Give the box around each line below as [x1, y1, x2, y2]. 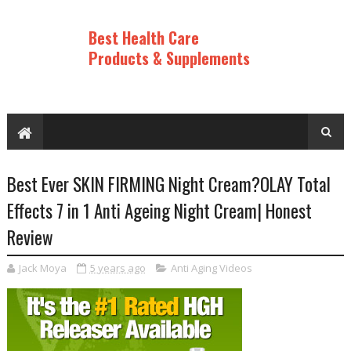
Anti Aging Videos [170, 261, 252, 275]
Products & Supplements [88, 46, 250, 70]
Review [6, 224, 53, 251]
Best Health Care [88, 26, 199, 49]
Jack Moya [18, 261, 67, 275]
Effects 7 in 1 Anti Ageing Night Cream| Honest [6, 197, 312, 224]
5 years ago [89, 261, 146, 275]
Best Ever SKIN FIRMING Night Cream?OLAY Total [6, 171, 331, 197]
